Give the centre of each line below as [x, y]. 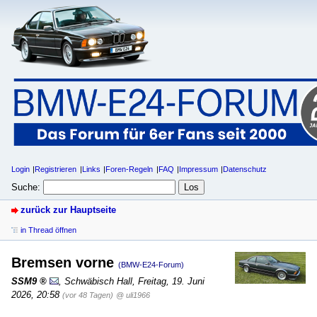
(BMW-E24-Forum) [151, 264]
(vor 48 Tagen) [88, 295]
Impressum [199, 169]
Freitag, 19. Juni [171, 281]
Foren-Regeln [129, 169]
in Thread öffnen [48, 230]
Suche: [26, 187]
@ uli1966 [133, 295]
